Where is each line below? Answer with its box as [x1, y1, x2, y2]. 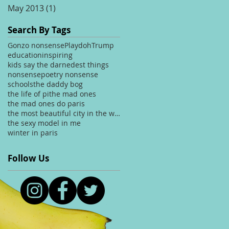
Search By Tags [8, 24, 71, 36]
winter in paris [8, 127, 58, 138]
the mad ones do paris [8, 98, 85, 108]
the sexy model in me [8, 118, 81, 128]
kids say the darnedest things [8, 59, 109, 70]
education [8, 50, 42, 60]
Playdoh [64, 40, 91, 50]
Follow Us [8, 152, 49, 164]
